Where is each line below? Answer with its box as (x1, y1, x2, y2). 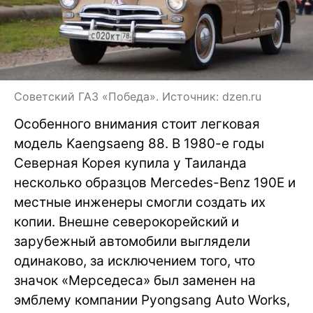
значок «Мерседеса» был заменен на (14, 272, 256, 289)
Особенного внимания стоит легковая (14, 115, 260, 132)
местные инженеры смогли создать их (14, 194, 265, 210)
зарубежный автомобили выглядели (14, 233, 250, 249)
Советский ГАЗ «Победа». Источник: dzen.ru (14, 89, 261, 103)
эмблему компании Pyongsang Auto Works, (14, 291, 290, 308)
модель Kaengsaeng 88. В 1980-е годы (14, 135, 264, 152)
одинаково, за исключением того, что (14, 252, 255, 269)
